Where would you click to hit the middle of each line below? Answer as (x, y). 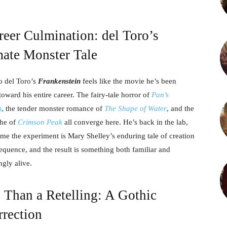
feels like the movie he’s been (128, 81)
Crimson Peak (40, 122)
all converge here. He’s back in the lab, (125, 122)
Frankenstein (59, 81)
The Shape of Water (136, 108)
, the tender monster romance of (53, 108)
